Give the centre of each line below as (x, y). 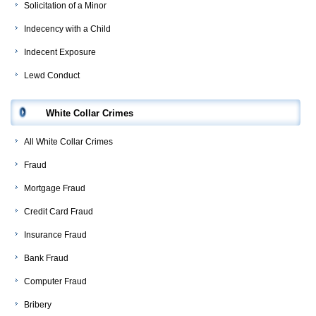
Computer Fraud (55, 282)
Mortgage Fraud (55, 189)
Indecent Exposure (60, 53)
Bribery (38, 305)
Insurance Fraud (55, 235)
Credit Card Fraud (59, 212)
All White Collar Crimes (68, 142)
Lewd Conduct (52, 76)
